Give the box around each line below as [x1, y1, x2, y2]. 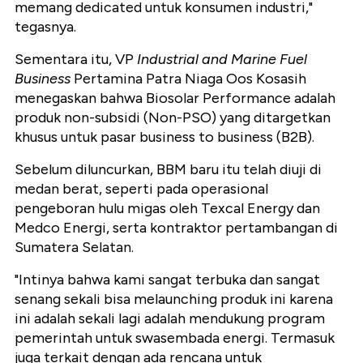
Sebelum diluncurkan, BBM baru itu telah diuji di [15, 160, 322, 179]
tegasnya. [15, 18, 76, 36]
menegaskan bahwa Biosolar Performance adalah [15, 89, 335, 108]
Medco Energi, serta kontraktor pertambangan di [15, 219, 338, 237]
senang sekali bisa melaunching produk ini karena [15, 290, 333, 309]
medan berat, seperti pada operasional [15, 180, 268, 199]
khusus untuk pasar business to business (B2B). [15, 128, 314, 147]
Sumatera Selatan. [15, 238, 134, 257]
